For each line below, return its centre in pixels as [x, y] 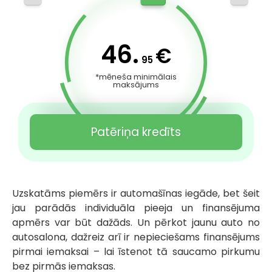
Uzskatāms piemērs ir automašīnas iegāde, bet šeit [136, 194]
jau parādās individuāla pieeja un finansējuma [136, 208]
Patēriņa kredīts [136, 132]
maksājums [136, 85]
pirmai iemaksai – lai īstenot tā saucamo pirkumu [136, 252]
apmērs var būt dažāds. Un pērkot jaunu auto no [136, 223]
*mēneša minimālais [136, 77]
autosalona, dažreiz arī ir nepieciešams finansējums [136, 237]
